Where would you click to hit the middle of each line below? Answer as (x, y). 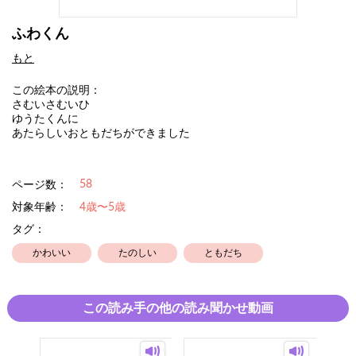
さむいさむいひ (51, 105)
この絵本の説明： (56, 91)
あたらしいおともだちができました (101, 134)
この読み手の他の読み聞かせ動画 (178, 309)
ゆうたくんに (51, 120)
